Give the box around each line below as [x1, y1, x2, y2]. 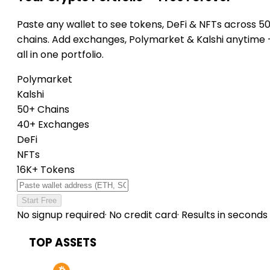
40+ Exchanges [17, 118, 89, 132]
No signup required [17, 208, 105, 222]
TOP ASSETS [29, 234, 96, 251]
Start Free [22, 196, 57, 206]
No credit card [107, 208, 177, 222]
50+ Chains [17, 102, 69, 117]
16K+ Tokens [17, 163, 75, 177]
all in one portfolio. [17, 48, 104, 62]
